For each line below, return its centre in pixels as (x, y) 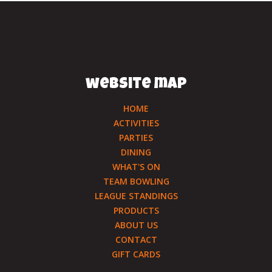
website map (136, 85)
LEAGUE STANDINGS (136, 196)
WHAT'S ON (136, 167)
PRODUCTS (136, 210)
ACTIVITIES (136, 123)
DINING (136, 152)
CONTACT (136, 240)
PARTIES (136, 138)
